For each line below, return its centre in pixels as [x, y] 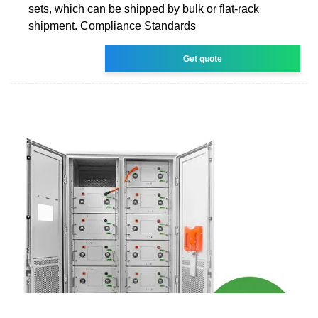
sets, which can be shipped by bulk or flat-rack [144, 9]
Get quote [203, 59]
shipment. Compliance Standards [112, 26]
